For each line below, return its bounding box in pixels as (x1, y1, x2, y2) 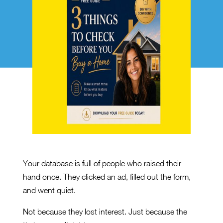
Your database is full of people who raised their (23, 159, 181, 168)
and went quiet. (23, 186, 76, 195)
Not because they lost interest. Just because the (23, 207, 187, 216)
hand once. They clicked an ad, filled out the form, (23, 172, 191, 181)
